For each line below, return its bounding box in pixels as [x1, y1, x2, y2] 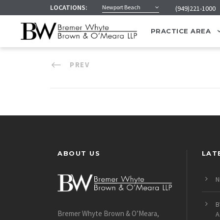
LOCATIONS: [50, 3, 87, 12]
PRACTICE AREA [150, 27, 211, 35]
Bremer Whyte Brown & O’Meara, [57, 208, 159, 218]
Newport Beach [102, 3, 140, 11]
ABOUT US [57, 149, 100, 157]
